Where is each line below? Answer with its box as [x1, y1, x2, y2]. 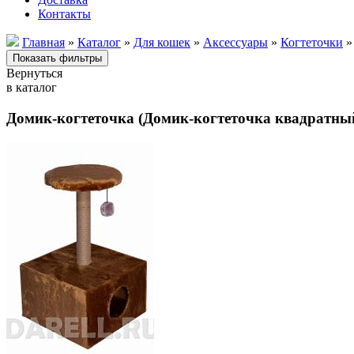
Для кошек [134, 36, 190, 49]
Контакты [38, 7, 91, 21]
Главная [22, 36, 65, 49]
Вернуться [6, 66, 62, 80]
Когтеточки [281, 36, 343, 49]
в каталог [6, 81, 57, 94]
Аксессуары [203, 36, 268, 49]
